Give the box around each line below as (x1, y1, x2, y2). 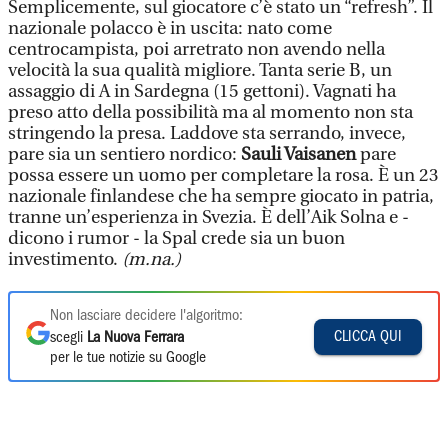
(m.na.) (122, 249, 181, 270)
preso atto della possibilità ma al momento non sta (8, 102, 413, 123)
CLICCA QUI (334, 329, 402, 344)
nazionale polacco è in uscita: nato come (8, 18, 332, 39)
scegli (50, 331, 87, 345)
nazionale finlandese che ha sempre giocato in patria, (8, 186, 434, 207)
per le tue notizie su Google (50, 351, 206, 365)
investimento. (8, 249, 122, 270)
